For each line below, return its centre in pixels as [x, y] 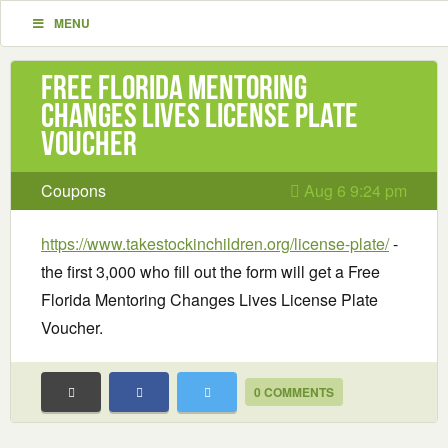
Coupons [73, 190]
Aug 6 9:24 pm [353, 190]
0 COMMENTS [294, 392]
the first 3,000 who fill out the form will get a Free [210, 271]
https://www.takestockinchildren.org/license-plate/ [215, 243]
